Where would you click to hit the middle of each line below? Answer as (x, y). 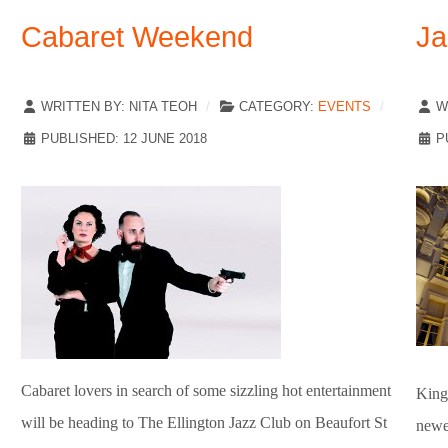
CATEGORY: (276, 107)
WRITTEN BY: (83, 107)
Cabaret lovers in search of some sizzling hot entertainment (206, 391)
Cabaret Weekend (137, 37)
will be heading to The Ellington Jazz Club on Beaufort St (204, 423)
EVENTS (344, 107)
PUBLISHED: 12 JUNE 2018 (124, 139)
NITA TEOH (163, 107)
